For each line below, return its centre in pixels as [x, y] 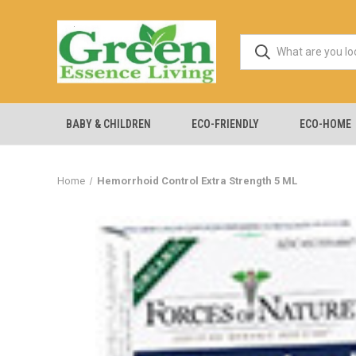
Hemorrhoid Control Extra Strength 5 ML [197, 181]
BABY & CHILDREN [108, 124]
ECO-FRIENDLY [226, 124]
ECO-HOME [326, 124]
